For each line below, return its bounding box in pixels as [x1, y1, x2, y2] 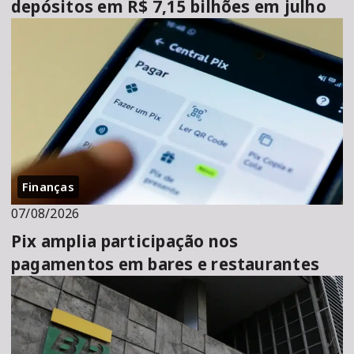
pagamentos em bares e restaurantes [11, 252, 320, 275]
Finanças [22, 178, 74, 194]
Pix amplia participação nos [11, 229, 239, 252]
